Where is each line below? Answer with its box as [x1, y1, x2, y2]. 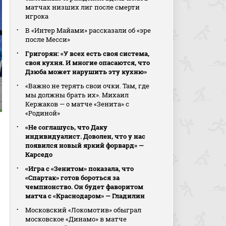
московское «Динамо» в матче [25, 214, 127, 223]
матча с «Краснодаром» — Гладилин [25, 191, 145, 200]
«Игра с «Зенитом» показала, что [25, 164, 134, 173]
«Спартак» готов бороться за [25, 173, 120, 182]
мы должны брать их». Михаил [25, 90, 129, 99]
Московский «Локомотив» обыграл [25, 205, 142, 214]
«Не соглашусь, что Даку [25, 123, 108, 132]
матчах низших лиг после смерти [25, 3, 140, 12]
